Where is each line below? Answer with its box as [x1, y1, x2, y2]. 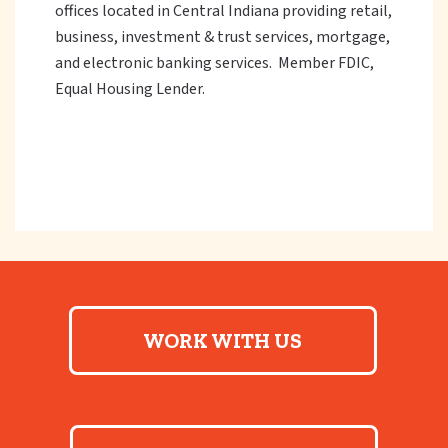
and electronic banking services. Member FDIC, [55, 52, 374, 74]
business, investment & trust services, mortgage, [55, 26, 390, 48]
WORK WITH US [143, 328, 302, 353]
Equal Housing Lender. [55, 78, 205, 100]
